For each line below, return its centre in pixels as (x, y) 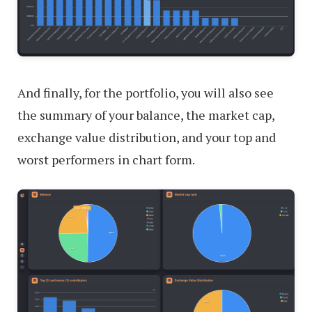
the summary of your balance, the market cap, (146, 115)
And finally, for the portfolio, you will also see (146, 92)
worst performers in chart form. (106, 159)
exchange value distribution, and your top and (147, 137)
